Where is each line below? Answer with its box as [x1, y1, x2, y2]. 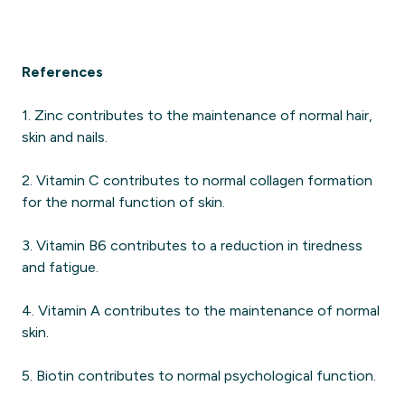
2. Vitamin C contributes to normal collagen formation [22, 173, 372, 188]
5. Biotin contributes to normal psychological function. [22, 368, 376, 383]
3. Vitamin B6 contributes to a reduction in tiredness [22, 238, 363, 253]
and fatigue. [22, 259, 99, 275]
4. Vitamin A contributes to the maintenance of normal [22, 303, 380, 318]
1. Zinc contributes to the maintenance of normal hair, [22, 108, 372, 123]
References [22, 64, 103, 80]
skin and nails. [22, 129, 108, 145]
